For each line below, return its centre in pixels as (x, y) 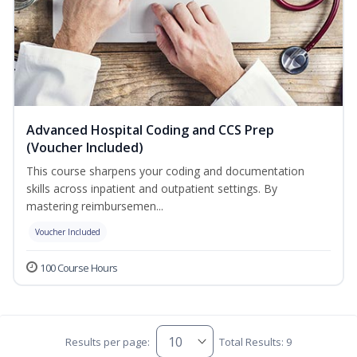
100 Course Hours (79, 268)
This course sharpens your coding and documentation (165, 171)
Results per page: (108, 341)
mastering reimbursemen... (95, 206)
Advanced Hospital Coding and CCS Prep (150, 130)
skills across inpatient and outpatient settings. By (152, 189)
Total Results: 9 (255, 341)
